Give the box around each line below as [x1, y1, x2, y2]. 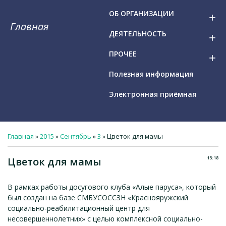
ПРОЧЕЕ [109, 48, 137, 59]
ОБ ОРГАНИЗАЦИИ [109, 8, 174, 18]
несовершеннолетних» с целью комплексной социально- [8, 214, 203, 223]
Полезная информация [109, 69, 193, 79]
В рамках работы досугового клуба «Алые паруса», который [8, 182, 216, 192]
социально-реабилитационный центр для [8, 203, 150, 213]
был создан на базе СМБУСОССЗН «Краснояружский [8, 193, 188, 202]
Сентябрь [60, 132, 91, 141]
